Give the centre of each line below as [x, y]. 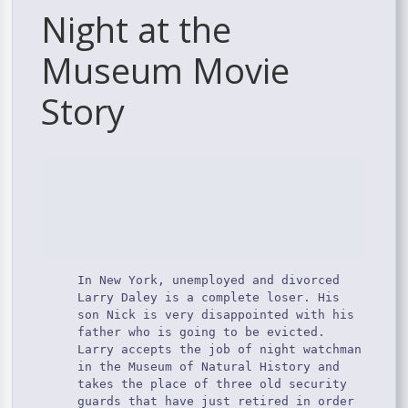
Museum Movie [166, 70]
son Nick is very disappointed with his [216, 315]
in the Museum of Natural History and [209, 367]
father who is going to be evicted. [202, 332]
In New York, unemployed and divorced [209, 280]
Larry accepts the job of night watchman [220, 350]
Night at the [137, 29]
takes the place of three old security [213, 384]
